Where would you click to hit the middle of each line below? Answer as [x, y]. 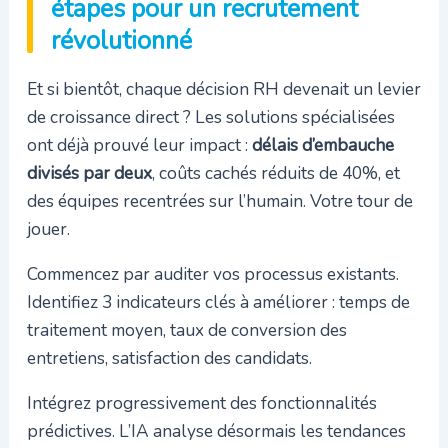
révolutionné [121, 41]
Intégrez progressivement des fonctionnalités [201, 403]
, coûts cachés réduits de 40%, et [275, 172]
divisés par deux [89, 172]
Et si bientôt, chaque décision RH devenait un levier [223, 88]
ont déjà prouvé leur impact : [139, 144]
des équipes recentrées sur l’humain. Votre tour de [219, 200]
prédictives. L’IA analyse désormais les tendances [216, 431]
